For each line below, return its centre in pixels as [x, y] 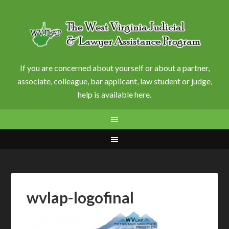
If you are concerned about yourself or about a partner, [114, 68]
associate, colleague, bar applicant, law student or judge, [114, 81]
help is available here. [114, 94]
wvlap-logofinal [81, 197]
